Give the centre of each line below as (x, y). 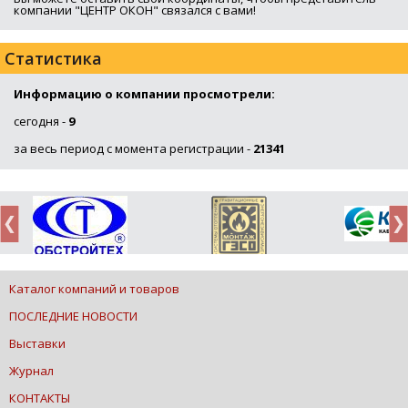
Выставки (37, 343)
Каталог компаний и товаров (94, 289)
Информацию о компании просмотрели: (144, 94)
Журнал (31, 371)
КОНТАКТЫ (40, 398)
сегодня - (41, 121)
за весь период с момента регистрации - (133, 148)
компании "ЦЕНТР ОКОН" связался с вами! (135, 10)
